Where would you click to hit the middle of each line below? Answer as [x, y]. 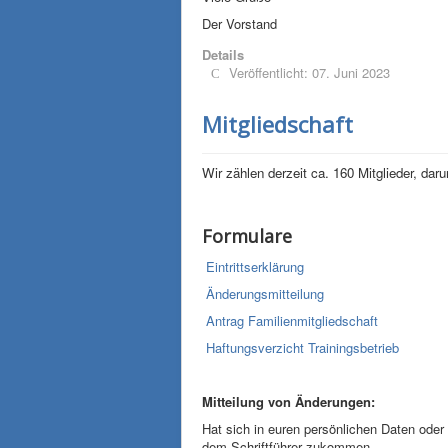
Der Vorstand [239, 23]
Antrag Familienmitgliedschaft [292, 320]
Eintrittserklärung [255, 266]
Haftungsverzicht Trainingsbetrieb [302, 347]
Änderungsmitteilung [265, 293]
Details [223, 54]
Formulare [247, 236]
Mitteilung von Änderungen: [288, 401]
